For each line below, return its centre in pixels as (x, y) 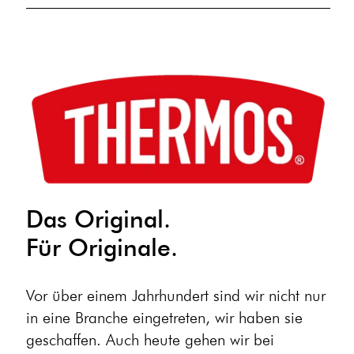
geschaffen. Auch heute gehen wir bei (150, 339)
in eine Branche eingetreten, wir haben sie (164, 317)
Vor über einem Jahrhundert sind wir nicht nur (175, 295)
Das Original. (98, 219)
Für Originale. (102, 247)
